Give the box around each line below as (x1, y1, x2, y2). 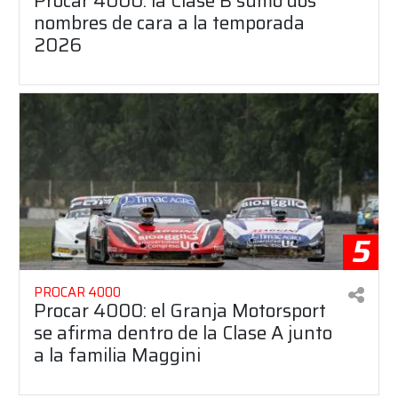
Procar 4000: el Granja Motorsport (34, 295, 326, 325)
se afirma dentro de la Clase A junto (34, 317, 332, 347)
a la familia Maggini (34, 339, 201, 370)
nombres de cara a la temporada (34, 8, 305, 38)
